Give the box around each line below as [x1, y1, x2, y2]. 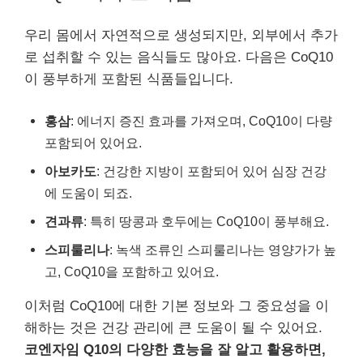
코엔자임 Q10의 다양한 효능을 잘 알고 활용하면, [24, 342, 326, 357]
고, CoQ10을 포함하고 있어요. [45, 264, 219, 279]
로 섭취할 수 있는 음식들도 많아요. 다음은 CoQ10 [24, 49, 333, 65]
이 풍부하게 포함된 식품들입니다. [24, 70, 233, 87]
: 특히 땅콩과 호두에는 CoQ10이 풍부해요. [83, 214, 329, 228]
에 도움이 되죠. [45, 186, 132, 200]
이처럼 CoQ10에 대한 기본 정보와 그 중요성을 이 [24, 298, 329, 314]
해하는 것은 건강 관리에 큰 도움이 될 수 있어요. [24, 320, 322, 335]
